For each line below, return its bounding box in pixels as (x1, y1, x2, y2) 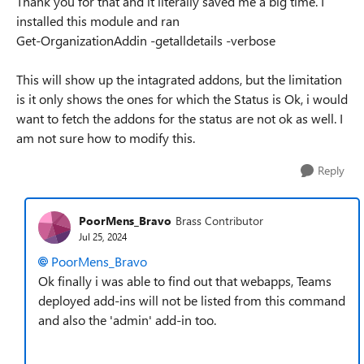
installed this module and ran (16, 12, 180, 29)
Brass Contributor (175, 212, 263, 228)
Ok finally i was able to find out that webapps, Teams (38, 272, 331, 289)
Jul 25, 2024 (79, 229, 127, 243)
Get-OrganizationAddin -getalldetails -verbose (16, 32, 275, 49)
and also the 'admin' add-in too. (38, 311, 216, 328)
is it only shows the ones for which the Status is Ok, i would (16, 90, 348, 107)
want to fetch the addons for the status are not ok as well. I (16, 110, 343, 127)
